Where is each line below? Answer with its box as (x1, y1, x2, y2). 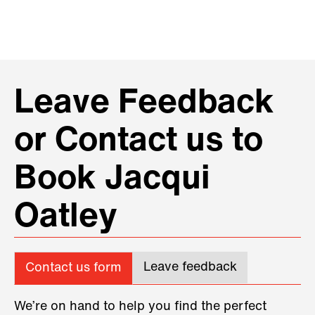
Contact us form (25, 261, 122, 275)
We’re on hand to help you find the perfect (14, 300, 266, 314)
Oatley (14, 200, 117, 235)
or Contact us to (14, 124, 263, 159)
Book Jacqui (14, 162, 210, 197)
